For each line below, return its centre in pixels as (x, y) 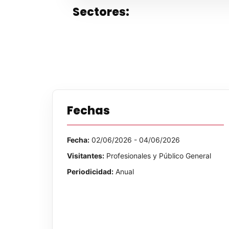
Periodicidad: (90, 171)
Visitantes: (86, 156)
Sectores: (101, 12)
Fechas (88, 111)
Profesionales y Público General (158, 156)
